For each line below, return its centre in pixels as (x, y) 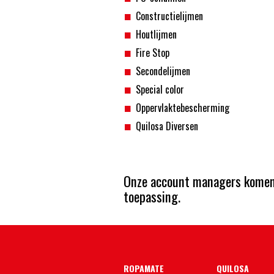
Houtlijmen (156, 34)
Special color (160, 89)
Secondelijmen (163, 71)
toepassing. (152, 196)
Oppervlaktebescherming (183, 108)
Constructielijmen (169, 16)
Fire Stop (153, 53)
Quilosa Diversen (167, 126)
